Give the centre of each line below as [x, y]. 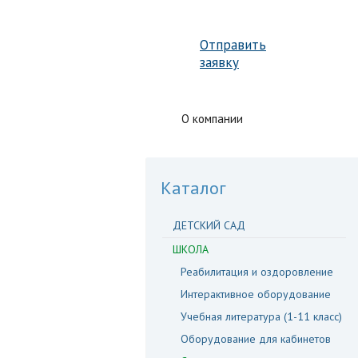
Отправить [233, 45]
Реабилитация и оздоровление [257, 272]
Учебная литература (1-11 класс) [261, 316]
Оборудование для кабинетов [256, 339]
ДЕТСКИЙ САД [209, 225]
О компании [212, 119]
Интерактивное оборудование [256, 294]
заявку [219, 62]
